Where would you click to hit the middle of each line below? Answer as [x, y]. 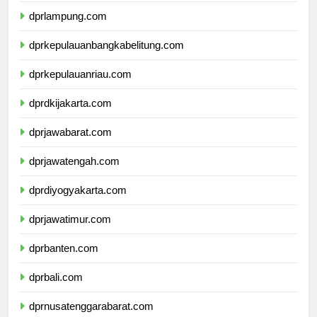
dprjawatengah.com [74, 174]
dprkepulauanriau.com [80, 87]
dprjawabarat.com [70, 145]
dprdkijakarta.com [70, 116]
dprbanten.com [64, 261]
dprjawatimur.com [70, 232]
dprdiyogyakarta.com [78, 203]
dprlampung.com [68, 29]
